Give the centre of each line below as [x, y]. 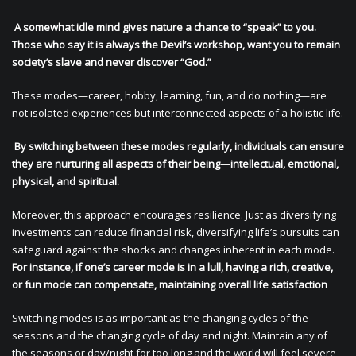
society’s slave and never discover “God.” [112, 62]
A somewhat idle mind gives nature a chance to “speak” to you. [164, 27]
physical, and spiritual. [66, 181]
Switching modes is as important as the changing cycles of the [160, 318]
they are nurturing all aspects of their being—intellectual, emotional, [175, 164]
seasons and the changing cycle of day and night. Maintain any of [170, 335]
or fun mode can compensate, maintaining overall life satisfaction [170, 284]
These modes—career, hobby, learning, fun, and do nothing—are [169, 95]
